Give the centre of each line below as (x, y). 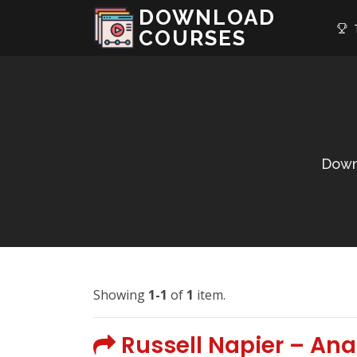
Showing (121, 295)
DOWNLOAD (207, 18)
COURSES (192, 38)
